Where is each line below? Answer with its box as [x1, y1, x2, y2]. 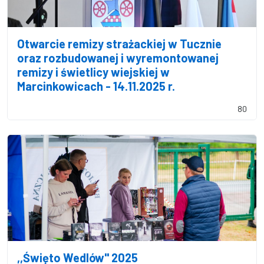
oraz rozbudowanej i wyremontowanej [17, 51, 219, 65]
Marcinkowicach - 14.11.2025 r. [17, 79, 175, 93]
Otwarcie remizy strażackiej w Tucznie [17, 37, 222, 51]
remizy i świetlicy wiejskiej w [17, 65, 170, 79]
